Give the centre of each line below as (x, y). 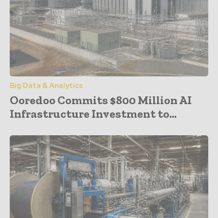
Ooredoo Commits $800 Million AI (101, 100)
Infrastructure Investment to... (93, 113)
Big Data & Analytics (46, 85)
